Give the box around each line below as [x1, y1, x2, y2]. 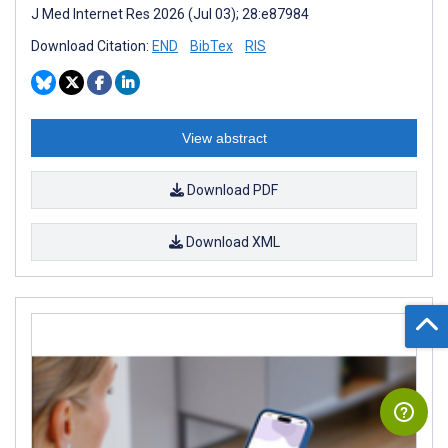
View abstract [181, 130, 267, 147]
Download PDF [184, 182, 278, 199]
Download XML [182, 234, 280, 251]
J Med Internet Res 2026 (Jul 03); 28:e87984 [31, 6, 309, 23]
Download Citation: [31, 38, 152, 55]
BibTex [190, 38, 233, 55]
